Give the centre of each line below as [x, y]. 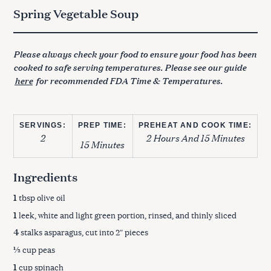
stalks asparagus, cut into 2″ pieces [83, 233]
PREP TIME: [102, 126]
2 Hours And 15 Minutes [195, 137]
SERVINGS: [43, 126]
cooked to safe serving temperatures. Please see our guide [130, 67]
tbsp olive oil [41, 198]
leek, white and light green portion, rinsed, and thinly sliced [127, 215]
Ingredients [46, 176]
